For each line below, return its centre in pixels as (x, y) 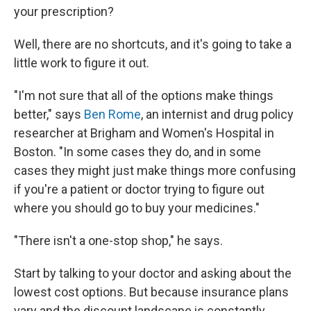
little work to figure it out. (82, 63)
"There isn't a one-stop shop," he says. (118, 241)
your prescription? (64, 12)
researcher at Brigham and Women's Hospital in (144, 133)
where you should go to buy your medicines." (137, 208)
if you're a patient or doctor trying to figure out (139, 190)
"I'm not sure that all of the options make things (144, 96)
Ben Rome (112, 115)
